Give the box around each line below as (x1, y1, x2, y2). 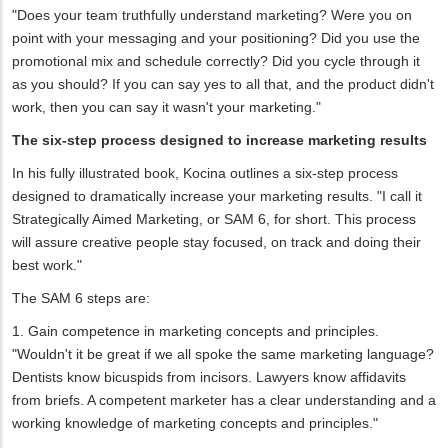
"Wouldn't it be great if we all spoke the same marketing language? (12, 346, 434, 363)
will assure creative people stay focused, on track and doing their (12, 234, 421, 251)
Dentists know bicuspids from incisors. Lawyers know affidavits (12, 369, 406, 386)
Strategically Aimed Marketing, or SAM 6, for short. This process (12, 211, 416, 228)
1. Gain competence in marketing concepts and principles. (12, 323, 379, 340)
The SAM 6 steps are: (12, 290, 150, 307)
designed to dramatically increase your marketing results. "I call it (12, 188, 422, 205)
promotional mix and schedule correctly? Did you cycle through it (12, 53, 420, 70)
